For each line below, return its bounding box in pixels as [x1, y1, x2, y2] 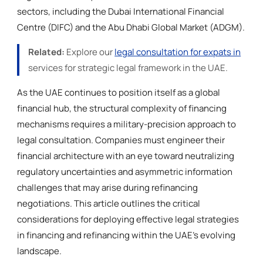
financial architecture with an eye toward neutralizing [17, 149, 235, 162]
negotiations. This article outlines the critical [17, 197, 201, 210]
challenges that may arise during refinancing [17, 181, 198, 194]
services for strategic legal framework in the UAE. [28, 61, 228, 74]
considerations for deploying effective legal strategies [17, 213, 240, 225]
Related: [28, 45, 65, 58]
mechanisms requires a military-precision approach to [17, 117, 237, 130]
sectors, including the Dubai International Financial [17, 5, 225, 18]
